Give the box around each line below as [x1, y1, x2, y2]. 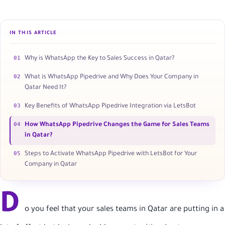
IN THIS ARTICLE [10, 31, 57, 36]
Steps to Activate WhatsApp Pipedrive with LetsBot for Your [25, 151, 197, 158]
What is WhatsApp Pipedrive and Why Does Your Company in [25, 74, 198, 81]
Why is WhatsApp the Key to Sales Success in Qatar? [25, 55, 174, 62]
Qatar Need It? [25, 84, 66, 91]
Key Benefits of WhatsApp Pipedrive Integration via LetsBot [25, 103, 196, 110]
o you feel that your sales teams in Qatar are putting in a [25, 205, 224, 214]
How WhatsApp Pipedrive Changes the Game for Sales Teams [25, 122, 209, 129]
